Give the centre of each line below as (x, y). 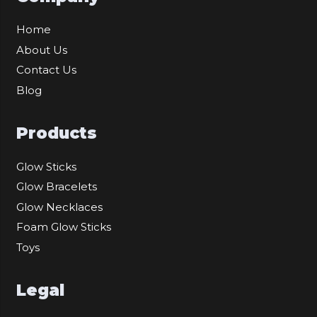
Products (56, 133)
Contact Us (46, 70)
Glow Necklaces (59, 207)
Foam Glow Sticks (63, 227)
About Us (41, 50)
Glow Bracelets (56, 187)
